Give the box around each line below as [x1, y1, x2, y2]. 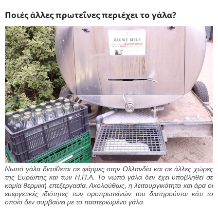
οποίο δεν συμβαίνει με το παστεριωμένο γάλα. [5, 198, 145, 206]
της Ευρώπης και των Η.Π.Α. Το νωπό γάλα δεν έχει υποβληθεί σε [5, 173, 213, 181]
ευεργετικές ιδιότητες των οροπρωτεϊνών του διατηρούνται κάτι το [5, 189, 213, 198]
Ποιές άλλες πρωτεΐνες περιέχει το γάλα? [5, 9, 176, 21]
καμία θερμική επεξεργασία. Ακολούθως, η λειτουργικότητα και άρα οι [5, 181, 213, 189]
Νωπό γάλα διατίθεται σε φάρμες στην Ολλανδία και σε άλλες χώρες [5, 164, 213, 173]
